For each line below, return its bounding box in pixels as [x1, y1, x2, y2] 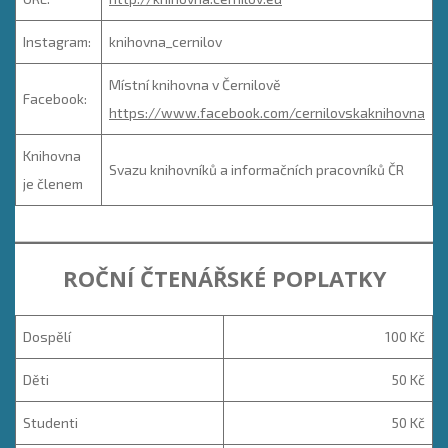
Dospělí [23, 328, 71, 346]
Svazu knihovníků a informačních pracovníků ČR [109, 160, 404, 178]
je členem [23, 174, 83, 192]
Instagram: [23, 32, 91, 50]
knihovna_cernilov [109, 32, 222, 50]
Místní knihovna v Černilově [109, 75, 281, 93]
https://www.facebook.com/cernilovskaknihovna [109, 103, 425, 121]
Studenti [23, 414, 78, 432]
